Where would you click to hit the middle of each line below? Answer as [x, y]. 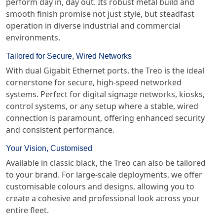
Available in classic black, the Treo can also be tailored [106, 163]
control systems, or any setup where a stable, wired [102, 106]
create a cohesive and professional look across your [103, 198]
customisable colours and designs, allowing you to [100, 186]
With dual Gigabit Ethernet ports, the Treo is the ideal [105, 71]
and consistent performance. [60, 130]
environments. [33, 37]
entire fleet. [27, 210]
